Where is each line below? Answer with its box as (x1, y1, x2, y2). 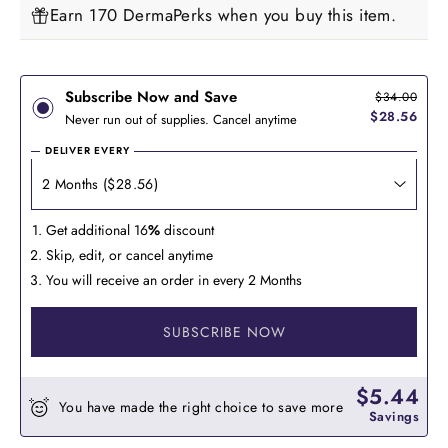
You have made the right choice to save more (59, 396, 344, 417)
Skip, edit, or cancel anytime (46, 245, 213, 266)
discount (160, 220, 214, 241)
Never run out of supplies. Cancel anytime (65, 110, 297, 130)
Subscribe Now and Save (65, 86, 237, 109)
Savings (369, 407, 419, 427)
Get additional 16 (46, 220, 148, 241)
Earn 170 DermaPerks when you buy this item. (50, 2, 397, 27)
